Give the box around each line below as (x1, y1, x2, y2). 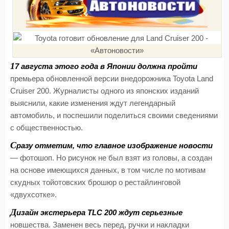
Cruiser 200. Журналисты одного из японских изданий (10, 87, 199, 95)
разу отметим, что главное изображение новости (16, 142, 213, 150)
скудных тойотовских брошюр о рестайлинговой (10, 178, 180, 187)
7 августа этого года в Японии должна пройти (15, 62, 197, 71)
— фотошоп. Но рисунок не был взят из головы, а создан (10, 154, 212, 162)
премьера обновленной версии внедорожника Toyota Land (10, 75, 213, 83)
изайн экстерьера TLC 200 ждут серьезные (16, 209, 182, 217)
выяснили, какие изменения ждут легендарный (10, 99, 175, 107)
